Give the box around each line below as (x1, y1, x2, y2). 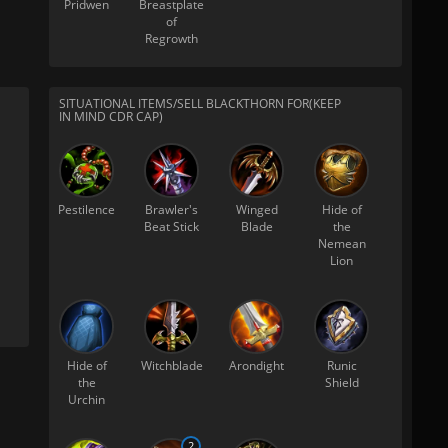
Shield (324, 374, 359, 391)
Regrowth (145, 30, 198, 47)
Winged (235, 201, 278, 218)
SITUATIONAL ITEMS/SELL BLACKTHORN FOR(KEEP (59, 95, 341, 112)
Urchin (68, 391, 105, 408)
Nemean (317, 235, 366, 252)
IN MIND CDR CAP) (59, 108, 163, 125)
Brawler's (145, 201, 198, 218)
